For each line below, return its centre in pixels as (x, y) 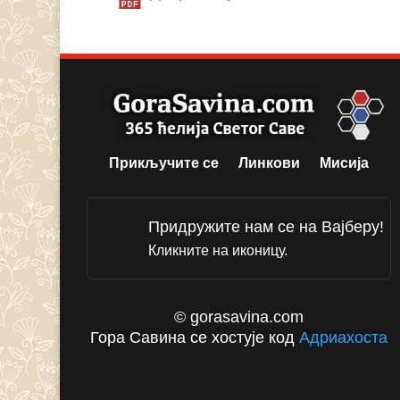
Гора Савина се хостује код (195, 338)
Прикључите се (164, 162)
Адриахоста (344, 338)
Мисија (345, 162)
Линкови (270, 162)
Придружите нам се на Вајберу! (266, 226)
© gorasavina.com (239, 317)
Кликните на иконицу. (217, 250)
